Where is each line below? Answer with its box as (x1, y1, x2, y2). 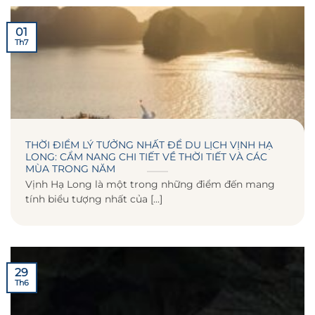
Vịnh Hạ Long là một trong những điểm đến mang (25, 179, 275, 191)
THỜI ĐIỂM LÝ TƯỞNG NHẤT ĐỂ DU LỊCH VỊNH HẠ (25, 139, 273, 150)
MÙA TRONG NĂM (25, 162, 115, 174)
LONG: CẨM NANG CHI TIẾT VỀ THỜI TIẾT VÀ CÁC (25, 150, 267, 162)
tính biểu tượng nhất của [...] (25, 193, 162, 205)
